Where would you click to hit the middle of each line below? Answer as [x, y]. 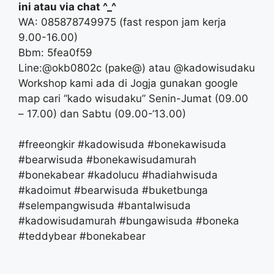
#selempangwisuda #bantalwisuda [105, 206]
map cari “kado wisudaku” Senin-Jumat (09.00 [133, 98]
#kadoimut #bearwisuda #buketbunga [113, 190]
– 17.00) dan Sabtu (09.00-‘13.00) [102, 113]
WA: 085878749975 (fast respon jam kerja [122, 22]
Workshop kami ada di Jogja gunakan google [128, 83]
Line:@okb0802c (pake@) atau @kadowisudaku [137, 68]
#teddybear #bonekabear [82, 236]
